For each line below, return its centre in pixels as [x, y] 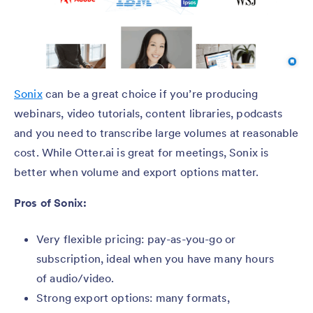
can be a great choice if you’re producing [150, 94]
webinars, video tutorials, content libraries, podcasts [148, 113]
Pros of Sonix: [51, 203]
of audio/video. [75, 278]
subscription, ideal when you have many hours [155, 259]
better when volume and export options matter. [137, 172]
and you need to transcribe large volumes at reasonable [156, 133]
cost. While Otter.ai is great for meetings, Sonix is [141, 152]
